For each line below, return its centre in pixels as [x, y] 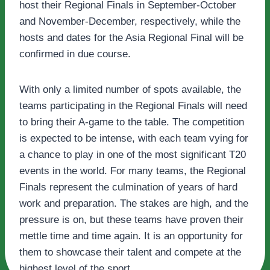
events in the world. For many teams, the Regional [133, 171]
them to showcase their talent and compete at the [130, 253]
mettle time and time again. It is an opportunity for [131, 236]
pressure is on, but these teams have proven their [131, 220]
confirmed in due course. [75, 54]
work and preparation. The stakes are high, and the [134, 204]
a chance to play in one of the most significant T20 [133, 155]
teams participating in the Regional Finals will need [133, 106]
